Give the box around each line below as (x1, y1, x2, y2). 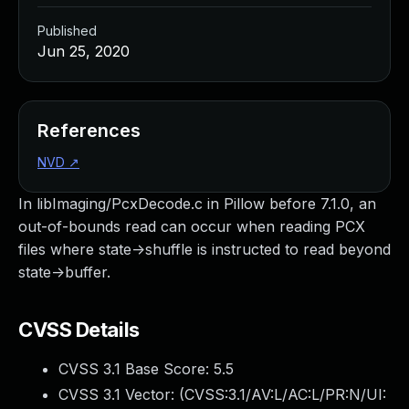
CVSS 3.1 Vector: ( (58, 385, 184, 404)
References (37, 120, 141, 142)
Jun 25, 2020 (37, 42, 130, 60)
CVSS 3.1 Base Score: (58, 360, 214, 378)
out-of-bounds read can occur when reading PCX (18, 217, 365, 236)
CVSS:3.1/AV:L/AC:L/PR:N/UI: (184, 385, 386, 404)
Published (37, 23, 97, 38)
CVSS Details (18, 318, 140, 341)
